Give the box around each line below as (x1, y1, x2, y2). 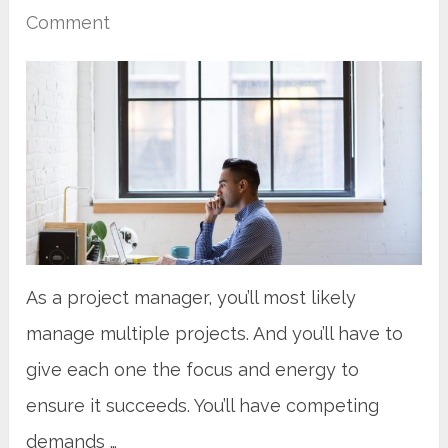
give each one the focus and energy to (26, 358, 360, 380)
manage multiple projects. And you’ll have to (26, 322, 404, 344)
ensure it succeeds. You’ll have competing (26, 394, 380, 416)
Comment (26, 11, 111, 33)
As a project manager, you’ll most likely (26, 286, 357, 308)
